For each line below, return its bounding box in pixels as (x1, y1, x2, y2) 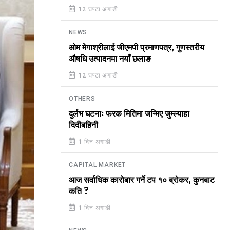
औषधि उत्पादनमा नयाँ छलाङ (69, 54, 151, 64)
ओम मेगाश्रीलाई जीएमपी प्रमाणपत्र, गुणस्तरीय (69, 43, 204, 52)
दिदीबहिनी (69, 121, 98, 130)
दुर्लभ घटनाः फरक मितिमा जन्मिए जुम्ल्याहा (69, 109, 189, 119)
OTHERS (69, 95, 95, 102)
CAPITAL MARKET (69, 161, 126, 168)
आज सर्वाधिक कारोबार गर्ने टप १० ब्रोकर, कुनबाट (69, 176, 215, 185)
